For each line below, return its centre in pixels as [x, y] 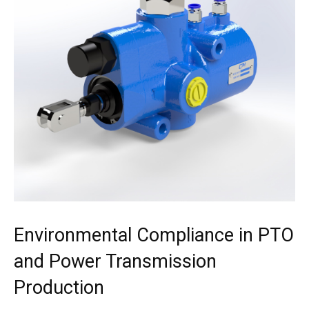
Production [59, 288]
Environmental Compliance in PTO [154, 236]
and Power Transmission [115, 262]
